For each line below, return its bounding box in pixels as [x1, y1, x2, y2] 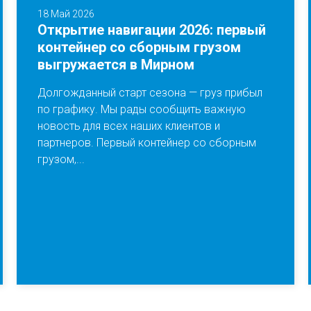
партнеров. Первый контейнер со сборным [37, 136, 256, 149]
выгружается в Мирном [37, 56, 194, 73]
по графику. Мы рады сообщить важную [37, 103, 246, 116]
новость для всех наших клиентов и [37, 119, 220, 133]
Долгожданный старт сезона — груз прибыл [37, 86, 262, 99]
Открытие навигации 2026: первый [37, 22, 266, 38]
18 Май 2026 [37, 8, 94, 19]
